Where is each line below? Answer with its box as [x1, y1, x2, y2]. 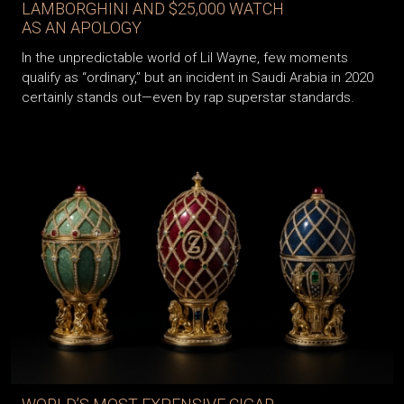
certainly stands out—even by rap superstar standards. [22, 89, 354, 106]
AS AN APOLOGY [22, 18, 142, 38]
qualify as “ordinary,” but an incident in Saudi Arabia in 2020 [22, 69, 373, 87]
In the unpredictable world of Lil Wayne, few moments [22, 50, 348, 67]
